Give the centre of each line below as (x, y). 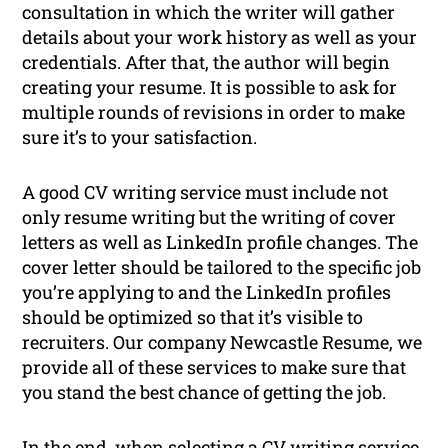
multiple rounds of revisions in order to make (214, 112)
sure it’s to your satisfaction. (140, 137)
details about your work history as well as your (220, 37)
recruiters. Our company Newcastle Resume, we (222, 342)
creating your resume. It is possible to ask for (210, 87)
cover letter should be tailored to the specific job (222, 267)
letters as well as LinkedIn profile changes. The (220, 242)
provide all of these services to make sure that (214, 367)
